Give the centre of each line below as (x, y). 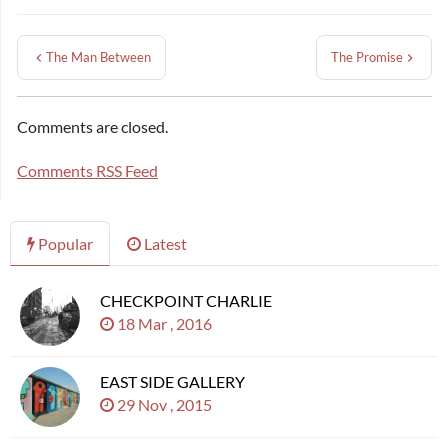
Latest (164, 243)
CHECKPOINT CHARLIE (186, 300)
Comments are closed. (92, 126)
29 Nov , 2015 (166, 404)
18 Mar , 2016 (166, 323)
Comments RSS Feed (87, 170)
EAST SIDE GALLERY (172, 381)
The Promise (367, 57)
